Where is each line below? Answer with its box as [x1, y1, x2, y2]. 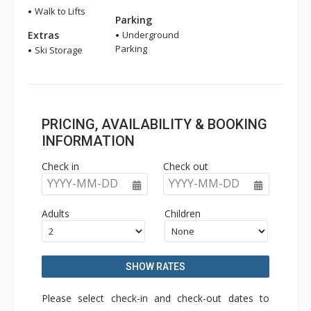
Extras [28, 28, 59, 42]
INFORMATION [42, 133, 135, 149]
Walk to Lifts [33, 5, 85, 17]
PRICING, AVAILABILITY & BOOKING [42, 116, 267, 133]
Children [165, 207, 201, 220]
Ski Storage [33, 44, 83, 56]
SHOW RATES [126, 261, 185, 272]
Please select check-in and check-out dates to [42, 292, 269, 305]
